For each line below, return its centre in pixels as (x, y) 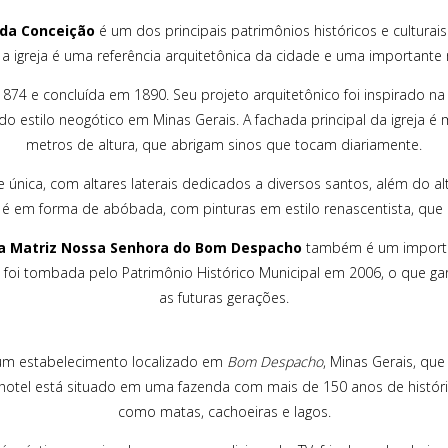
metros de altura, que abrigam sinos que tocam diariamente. (224, 144)
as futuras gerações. (224, 297)
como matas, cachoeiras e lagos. (224, 411)
